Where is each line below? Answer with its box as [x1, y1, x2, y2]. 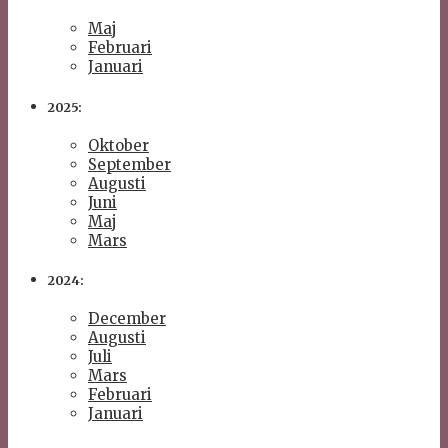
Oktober [88, 135, 149, 155]
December [88, 309, 166, 329]
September [88, 154, 171, 174]
